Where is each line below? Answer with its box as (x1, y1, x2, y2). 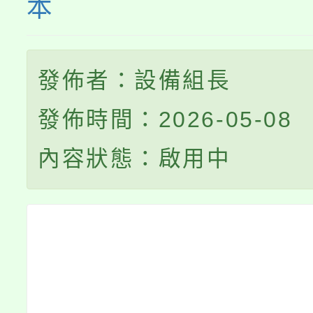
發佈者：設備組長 (38, 68, 231, 93)
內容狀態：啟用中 (38, 146, 231, 171)
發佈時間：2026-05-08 (38, 107, 293, 132)
